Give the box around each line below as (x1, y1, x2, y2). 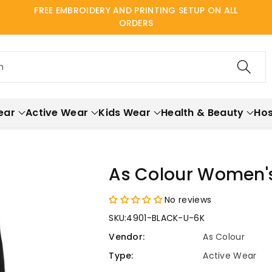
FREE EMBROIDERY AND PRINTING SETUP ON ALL (34, 4, 238, 16)
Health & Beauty (160, 106, 244, 120)
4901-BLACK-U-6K (126, 211, 205, 224)
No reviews (165, 193, 212, 206)
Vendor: (109, 230, 145, 243)
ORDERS (118, 17, 154, 29)
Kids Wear (98, 106, 151, 120)
